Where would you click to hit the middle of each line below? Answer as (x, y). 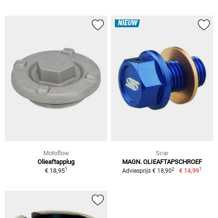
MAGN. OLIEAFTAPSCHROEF (162, 162)
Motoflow (56, 153)
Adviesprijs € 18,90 (147, 171)
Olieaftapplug (56, 162)
